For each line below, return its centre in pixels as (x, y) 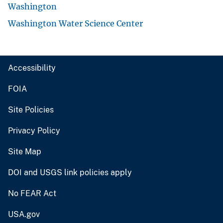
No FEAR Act (32, 194)
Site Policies (31, 110)
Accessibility (32, 68)
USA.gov (24, 215)
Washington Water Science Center (75, 24)
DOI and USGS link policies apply (70, 173)
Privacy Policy (34, 131)
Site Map (25, 152)
